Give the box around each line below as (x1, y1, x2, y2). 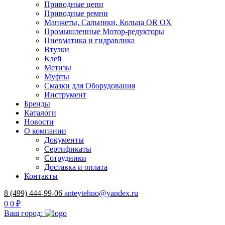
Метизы (44, 63, 71, 72)
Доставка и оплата (44, 163, 107, 171)
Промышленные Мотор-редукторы (44, 27, 164, 36)
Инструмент (44, 90, 86, 99)
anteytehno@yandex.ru (64, 189, 138, 197)
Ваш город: (4, 209, 45, 217)
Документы (44, 136, 84, 144)
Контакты (24, 172, 58, 180)
